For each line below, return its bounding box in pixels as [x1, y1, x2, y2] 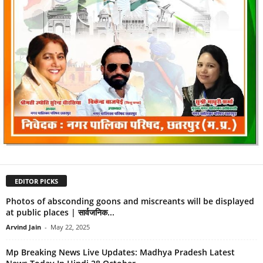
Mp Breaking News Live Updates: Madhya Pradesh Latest [6, 246, 235, 258]
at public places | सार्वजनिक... [6, 206, 114, 218]
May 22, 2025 [50, 222, 90, 231]
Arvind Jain [6, 222, 41, 231]
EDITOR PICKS [15, 176, 58, 186]
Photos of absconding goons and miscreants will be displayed [6, 195, 254, 207]
